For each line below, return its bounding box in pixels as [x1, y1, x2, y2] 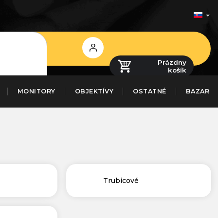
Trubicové [103, 176, 139, 185]
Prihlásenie [74, 43, 112, 51]
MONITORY [17, 88, 55, 95]
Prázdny [158, 58, 186, 66]
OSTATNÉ [133, 88, 166, 95]
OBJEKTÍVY [74, 88, 113, 95]
